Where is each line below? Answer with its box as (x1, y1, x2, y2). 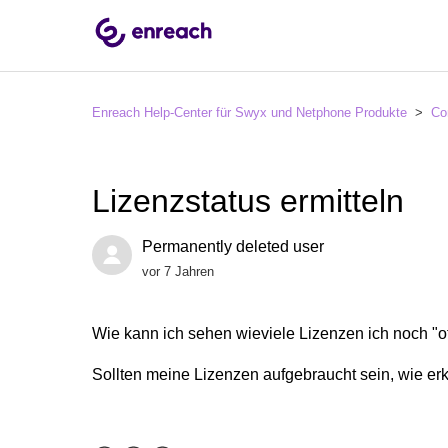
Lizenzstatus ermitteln (92, 183, 404, 219)
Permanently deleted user (142, 238, 324, 255)
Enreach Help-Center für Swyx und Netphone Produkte (92, 105, 407, 120)
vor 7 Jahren (142, 264, 214, 279)
